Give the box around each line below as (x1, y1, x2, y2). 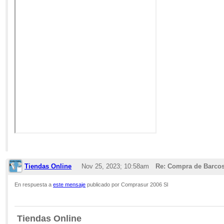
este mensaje (53, 181, 86, 187)
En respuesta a (14, 181, 53, 187)
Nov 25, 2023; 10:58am (81, 162, 149, 170)
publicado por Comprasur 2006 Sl (85, 181, 168, 187)
